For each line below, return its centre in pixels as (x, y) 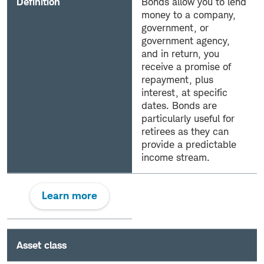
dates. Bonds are (179, 105)
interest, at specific (184, 92)
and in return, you (180, 53)
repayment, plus (177, 79)
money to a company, (189, 14)
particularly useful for (188, 118)
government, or (175, 27)
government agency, (186, 40)
